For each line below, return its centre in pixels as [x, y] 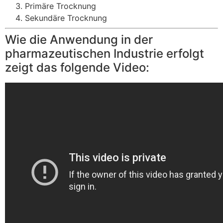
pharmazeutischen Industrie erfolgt [105, 54]
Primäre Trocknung [60, 6]
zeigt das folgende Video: [77, 68]
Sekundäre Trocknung [66, 18]
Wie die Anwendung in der [79, 40]
